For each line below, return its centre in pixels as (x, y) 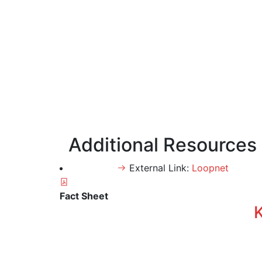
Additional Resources (163, 145)
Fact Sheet (84, 196)
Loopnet (210, 168)
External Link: (161, 168)
